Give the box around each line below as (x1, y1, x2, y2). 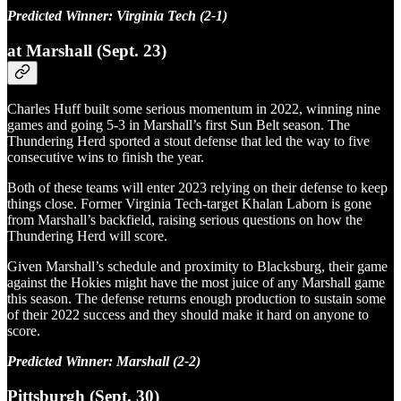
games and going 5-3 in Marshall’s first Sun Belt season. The (7, 117, 350, 133)
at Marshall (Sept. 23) (7, 40, 166, 60)
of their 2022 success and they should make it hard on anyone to (7, 307, 369, 323)
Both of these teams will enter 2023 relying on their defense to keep (7, 180, 388, 196)
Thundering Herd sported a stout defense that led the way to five (7, 133, 370, 149)
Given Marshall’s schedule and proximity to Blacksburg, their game (7, 259, 388, 275)
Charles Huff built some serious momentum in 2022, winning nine (7, 101, 380, 117)
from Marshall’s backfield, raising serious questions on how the (7, 212, 363, 228)
